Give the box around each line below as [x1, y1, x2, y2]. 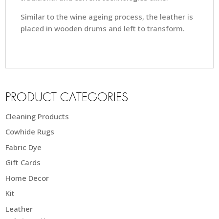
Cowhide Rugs [5, 127, 55, 137]
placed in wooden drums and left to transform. [21, 23, 185, 33]
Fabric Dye [5, 142, 42, 152]
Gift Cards [5, 157, 41, 168]
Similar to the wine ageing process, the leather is [21, 11, 194, 22]
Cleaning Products [5, 111, 69, 121]
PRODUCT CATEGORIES [5, 91, 129, 105]
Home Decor [5, 173, 49, 183]
